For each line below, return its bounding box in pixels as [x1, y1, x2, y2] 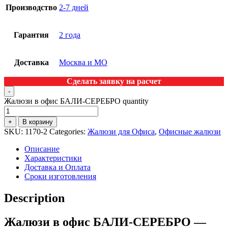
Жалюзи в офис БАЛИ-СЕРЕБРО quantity [4, 97, 149, 106]
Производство [6, 3, 57, 12]
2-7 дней [59, 3, 89, 12]
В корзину [22, 118, 53, 126]
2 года [59, 31, 80, 40]
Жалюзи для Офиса [88, 127, 155, 136]
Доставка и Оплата [24, 163, 91, 172]
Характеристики [24, 154, 82, 163]
